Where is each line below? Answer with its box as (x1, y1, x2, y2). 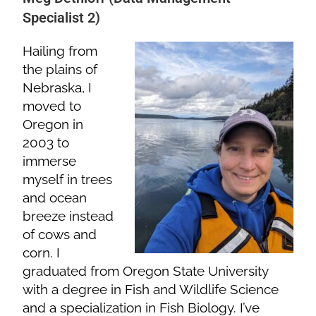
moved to (23, 97, 82, 114)
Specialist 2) (23, 8, 101, 26)
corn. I (23, 244, 61, 260)
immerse (23, 152, 77, 169)
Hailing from (23, 42, 98, 59)
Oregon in (23, 116, 84, 132)
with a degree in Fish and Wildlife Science (23, 281, 279, 297)
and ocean (23, 189, 87, 205)
